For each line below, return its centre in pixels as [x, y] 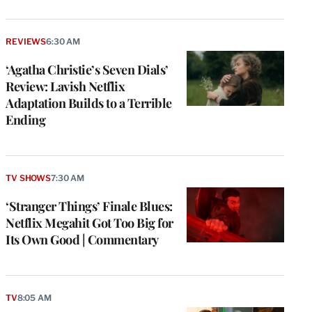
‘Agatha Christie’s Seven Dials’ [87, 70]
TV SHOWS [28, 178]
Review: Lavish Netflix [65, 87]
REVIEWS [26, 42]
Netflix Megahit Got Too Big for [89, 223]
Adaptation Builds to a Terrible [89, 103]
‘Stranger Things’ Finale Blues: [89, 206]
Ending [25, 120]
